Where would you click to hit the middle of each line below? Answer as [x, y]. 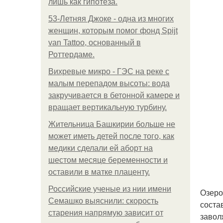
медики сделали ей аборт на [101, 148]
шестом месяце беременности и [108, 160]
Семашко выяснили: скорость [103, 201]
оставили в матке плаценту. [99, 172]
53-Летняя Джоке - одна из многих [111, 19]
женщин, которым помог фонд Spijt [113, 31]
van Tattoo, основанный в [95, 43]
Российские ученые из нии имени [110, 189]
